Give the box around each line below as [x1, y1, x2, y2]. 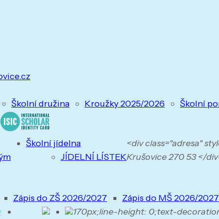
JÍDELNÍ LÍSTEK [61, 152, 127, 162]
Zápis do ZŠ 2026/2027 [13, 193, 107, 203]
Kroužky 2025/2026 [85, 98, 165, 109]
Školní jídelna [26, 138, 81, 149]
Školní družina [11, 98, 69, 109]
